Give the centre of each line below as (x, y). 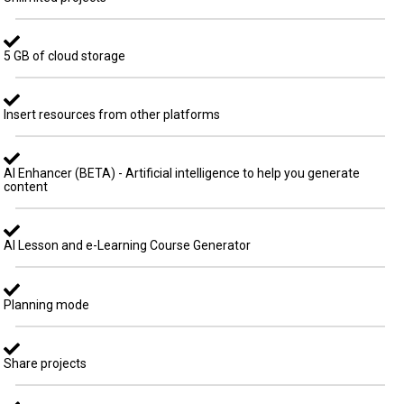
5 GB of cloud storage (64, 55)
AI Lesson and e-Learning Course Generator (127, 246)
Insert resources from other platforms (111, 114)
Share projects (45, 363)
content (25, 187)
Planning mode (46, 304)
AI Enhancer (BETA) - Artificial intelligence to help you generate (181, 174)
